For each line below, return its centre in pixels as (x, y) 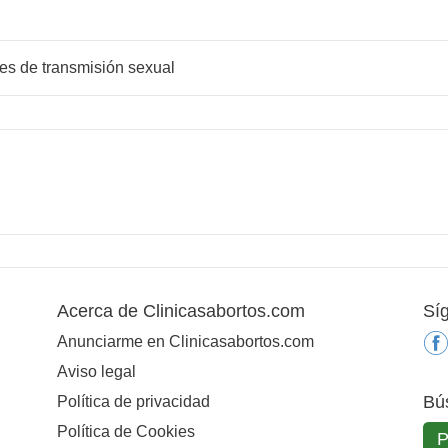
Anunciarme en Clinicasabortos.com (185, 341)
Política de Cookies (125, 431)
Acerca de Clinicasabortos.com (180, 310)
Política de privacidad (133, 401)
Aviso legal (96, 371)
